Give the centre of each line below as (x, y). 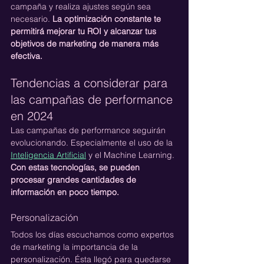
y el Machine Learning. (130, 155)
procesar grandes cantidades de (75, 179)
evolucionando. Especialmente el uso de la (93, 142)
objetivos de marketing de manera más (86, 43)
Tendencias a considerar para (91, 82)
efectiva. (27, 56)
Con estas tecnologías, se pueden (76, 167)
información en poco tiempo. (65, 192)
